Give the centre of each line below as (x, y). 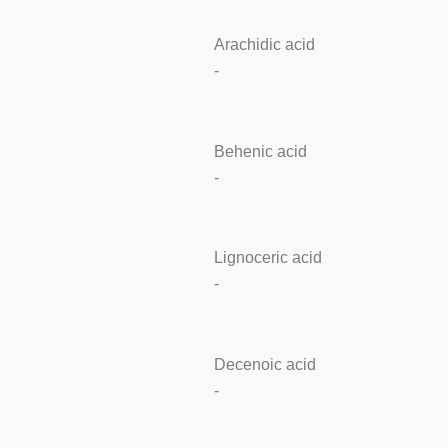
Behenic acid (260, 151)
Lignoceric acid (267, 258)
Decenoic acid (264, 364)
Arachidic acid (264, 45)
